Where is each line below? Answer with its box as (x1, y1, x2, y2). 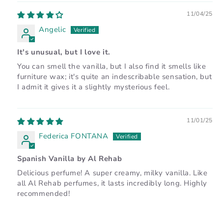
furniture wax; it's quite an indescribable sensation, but (17, 71, 212, 82)
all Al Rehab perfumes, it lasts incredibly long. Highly (17, 178, 208, 188)
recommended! (17, 188, 70, 198)
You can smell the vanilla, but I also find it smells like (17, 61, 206, 71)
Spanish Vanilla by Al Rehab (17, 153, 122, 164)
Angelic (39, 24, 66, 34)
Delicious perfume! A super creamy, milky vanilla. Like (17, 167, 208, 178)
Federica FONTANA (39, 131, 109, 141)
